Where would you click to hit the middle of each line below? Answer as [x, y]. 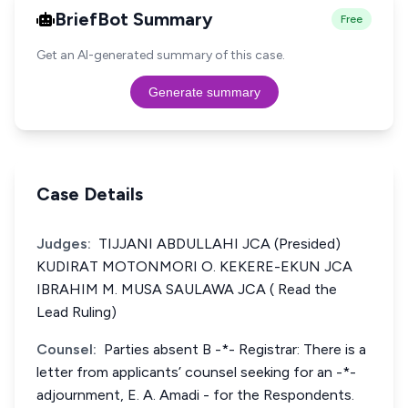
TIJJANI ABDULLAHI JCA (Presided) [219, 244]
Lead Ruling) [76, 312]
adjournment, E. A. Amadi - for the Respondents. [195, 395]
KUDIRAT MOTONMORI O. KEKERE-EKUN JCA [194, 266]
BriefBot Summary [134, 19]
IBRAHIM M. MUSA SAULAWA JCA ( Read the [187, 289]
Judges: [64, 244]
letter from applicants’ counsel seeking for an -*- [196, 372]
